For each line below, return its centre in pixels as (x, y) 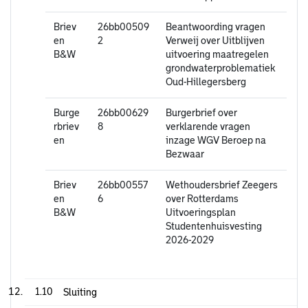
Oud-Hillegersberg (206, 82)
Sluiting (80, 292)
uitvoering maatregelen (217, 55)
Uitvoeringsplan (201, 213)
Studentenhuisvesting (214, 227)
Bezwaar (185, 154)
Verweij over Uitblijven (215, 41)
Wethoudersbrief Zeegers (222, 185)
